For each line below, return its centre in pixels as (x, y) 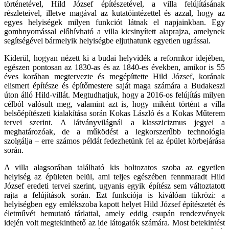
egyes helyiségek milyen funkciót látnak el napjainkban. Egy (114, 22)
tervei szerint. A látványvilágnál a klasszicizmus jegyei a (114, 122)
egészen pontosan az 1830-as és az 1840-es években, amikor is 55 (114, 67)
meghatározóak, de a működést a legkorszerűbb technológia (114, 131)
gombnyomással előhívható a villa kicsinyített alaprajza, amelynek (114, 31)
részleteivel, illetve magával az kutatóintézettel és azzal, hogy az (114, 13)
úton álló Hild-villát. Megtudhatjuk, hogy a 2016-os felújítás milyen (114, 95)
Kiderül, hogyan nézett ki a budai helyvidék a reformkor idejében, (114, 58)
